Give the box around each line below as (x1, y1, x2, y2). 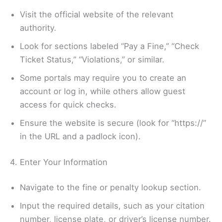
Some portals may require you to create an (20, 73, 186, 83)
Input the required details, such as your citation (20, 201, 205, 211)
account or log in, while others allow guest (20, 86, 185, 97)
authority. (20, 23, 56, 33)
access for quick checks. (20, 100, 116, 110)
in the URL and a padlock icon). (20, 131, 141, 142)
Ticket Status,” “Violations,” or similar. (20, 55, 165, 65)
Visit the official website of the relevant (20, 9, 173, 20)
